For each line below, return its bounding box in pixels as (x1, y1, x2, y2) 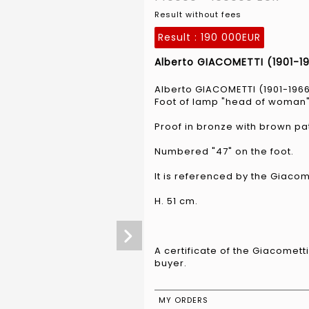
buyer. (154, 256, 187, 270)
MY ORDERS (159, 294, 208, 306)
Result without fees (154, 8, 241, 20)
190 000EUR (201, 30, 261, 44)
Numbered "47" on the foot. (154, 144, 294, 158)
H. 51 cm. (154, 194, 198, 208)
